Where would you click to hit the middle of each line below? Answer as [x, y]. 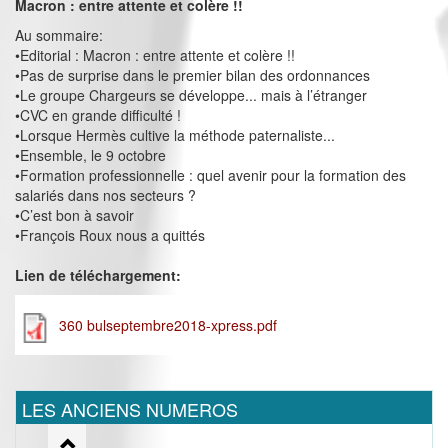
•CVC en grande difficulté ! [98, 115]
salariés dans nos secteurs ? [105, 195]
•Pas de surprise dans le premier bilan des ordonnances [192, 75]
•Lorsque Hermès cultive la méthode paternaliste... [175, 135]
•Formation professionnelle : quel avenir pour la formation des [210, 175]
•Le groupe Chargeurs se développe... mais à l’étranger [191, 95]
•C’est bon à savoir [74, 215]
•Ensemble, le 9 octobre [90, 155]
